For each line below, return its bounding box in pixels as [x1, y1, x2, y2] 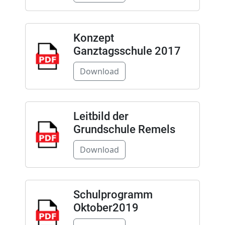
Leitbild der [73, 110, 129, 123]
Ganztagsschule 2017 [73, 45, 181, 58]
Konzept [73, 32, 114, 45]
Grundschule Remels [73, 123, 175, 136]
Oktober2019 [73, 201, 139, 214]
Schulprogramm [73, 188, 153, 201]
